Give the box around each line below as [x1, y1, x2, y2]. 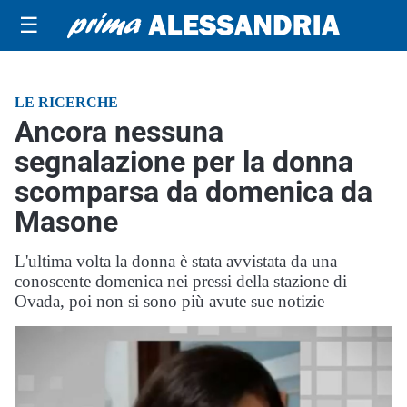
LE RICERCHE [15, 94, 118, 110]
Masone [15, 204, 118, 239]
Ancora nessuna [15, 114, 223, 149]
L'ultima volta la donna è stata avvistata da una [15, 252, 337, 271]
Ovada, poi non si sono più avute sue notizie [15, 292, 324, 311]
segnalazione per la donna [15, 144, 353, 179]
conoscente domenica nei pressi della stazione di [15, 272, 347, 291]
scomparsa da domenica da [15, 174, 372, 209]
